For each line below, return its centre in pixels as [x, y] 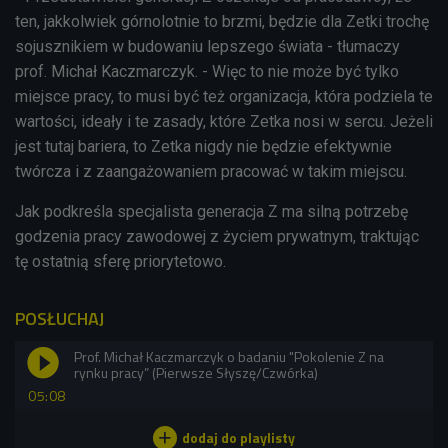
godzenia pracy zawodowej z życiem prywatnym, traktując [217, 236]
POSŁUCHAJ [59, 318]
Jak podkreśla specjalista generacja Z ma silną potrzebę [211, 211]
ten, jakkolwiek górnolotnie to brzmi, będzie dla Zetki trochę [222, 21]
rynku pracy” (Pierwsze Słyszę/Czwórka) [196, 372]
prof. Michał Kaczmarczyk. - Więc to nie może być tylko [207, 71]
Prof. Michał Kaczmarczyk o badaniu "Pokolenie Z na [229, 356]
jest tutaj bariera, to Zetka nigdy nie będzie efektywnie [203, 146]
